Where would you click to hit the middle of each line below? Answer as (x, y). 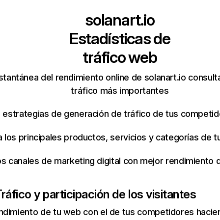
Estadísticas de (120, 39)
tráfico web (120, 57)
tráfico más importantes (120, 91)
